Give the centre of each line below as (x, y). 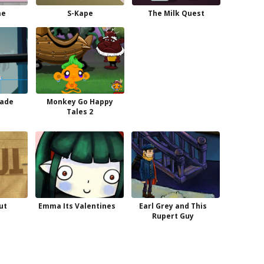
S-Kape (80, 13)
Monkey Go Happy (80, 102)
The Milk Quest (176, 13)
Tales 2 (80, 112)
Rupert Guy (173, 216)
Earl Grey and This (173, 206)
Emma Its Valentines (77, 206)
